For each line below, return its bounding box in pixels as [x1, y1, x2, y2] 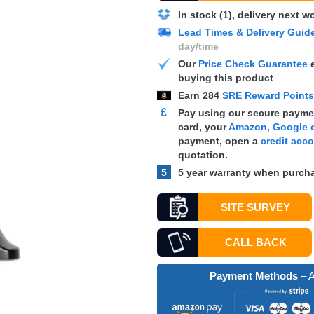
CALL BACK [224, 236, 287, 248]
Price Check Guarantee [198, 58, 308, 69]
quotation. [177, 149, 228, 161]
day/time [177, 41, 219, 52]
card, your [177, 121, 228, 132]
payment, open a [177, 135, 261, 146]
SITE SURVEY [221, 201, 291, 213]
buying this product [177, 72, 273, 83]
